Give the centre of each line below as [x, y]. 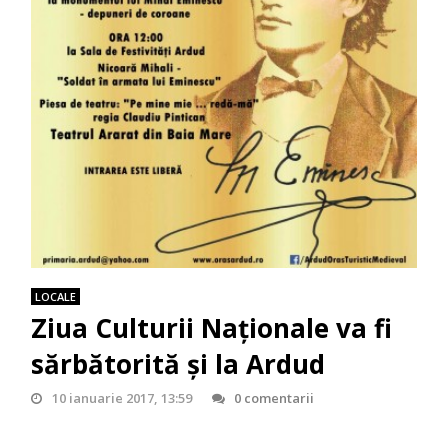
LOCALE [56, 297]
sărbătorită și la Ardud [178, 364]
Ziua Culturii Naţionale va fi [212, 328]
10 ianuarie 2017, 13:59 [121, 398]
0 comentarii [273, 398]
